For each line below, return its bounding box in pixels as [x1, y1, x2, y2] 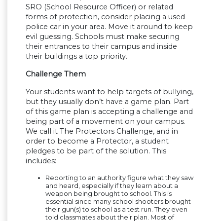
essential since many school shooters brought [45, 197, 191, 206]
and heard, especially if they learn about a [45, 182, 178, 190]
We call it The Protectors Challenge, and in [26, 127, 178, 136]
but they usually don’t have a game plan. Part [26, 97, 189, 107]
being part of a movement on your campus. [26, 117, 185, 126]
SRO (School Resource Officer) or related [26, 2, 173, 12]
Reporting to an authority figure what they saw [45, 174, 193, 182]
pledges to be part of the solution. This [26, 147, 166, 156]
